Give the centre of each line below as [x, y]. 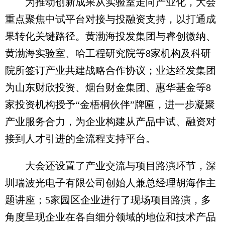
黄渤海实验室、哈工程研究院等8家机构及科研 [108, 53]
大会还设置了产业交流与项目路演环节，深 [110, 165]
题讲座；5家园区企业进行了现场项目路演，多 [108, 200]
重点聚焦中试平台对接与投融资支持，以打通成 [110, 19]
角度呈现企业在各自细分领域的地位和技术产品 [110, 217]
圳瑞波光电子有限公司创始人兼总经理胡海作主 [110, 183]
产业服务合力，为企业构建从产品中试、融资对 [110, 121]
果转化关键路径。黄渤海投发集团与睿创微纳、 [110, 36]
